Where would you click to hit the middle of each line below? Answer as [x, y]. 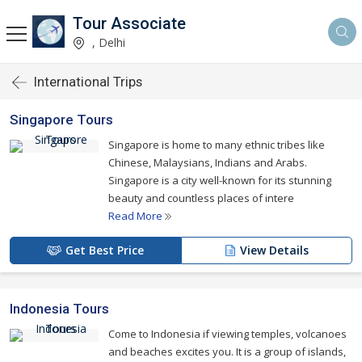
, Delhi [107, 42]
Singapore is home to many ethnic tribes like [217, 145]
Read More [137, 216]
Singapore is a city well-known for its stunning [220, 180]
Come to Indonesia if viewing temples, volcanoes [227, 334]
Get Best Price [105, 250]
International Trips [88, 82]
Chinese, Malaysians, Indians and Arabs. [208, 162]
